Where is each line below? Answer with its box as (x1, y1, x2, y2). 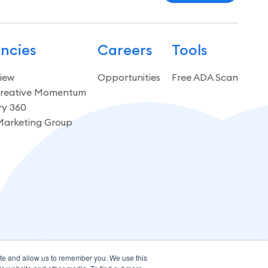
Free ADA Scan (171, 71, 238, 83)
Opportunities (97, 71, 160, 83)
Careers (97, 40, 153, 59)
